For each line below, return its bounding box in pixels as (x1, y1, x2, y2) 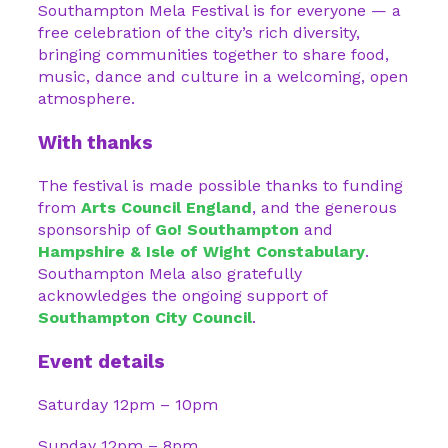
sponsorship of (38, 220, 155, 239)
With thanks (38, 131, 153, 154)
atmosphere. (38, 89, 135, 108)
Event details (38, 350, 165, 373)
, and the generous (252, 198, 397, 217)
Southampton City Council (38, 308, 252, 327)
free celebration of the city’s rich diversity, (38, 23, 360, 42)
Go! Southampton (155, 220, 299, 239)
